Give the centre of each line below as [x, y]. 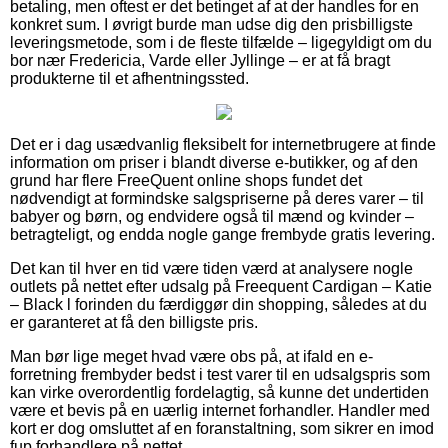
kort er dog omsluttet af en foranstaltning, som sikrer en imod [222, 428]
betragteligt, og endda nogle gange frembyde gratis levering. [222, 234]
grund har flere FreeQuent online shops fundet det [186, 180]
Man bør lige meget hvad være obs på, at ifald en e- [191, 356]
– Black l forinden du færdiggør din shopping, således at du [218, 304]
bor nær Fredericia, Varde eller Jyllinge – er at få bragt [200, 60]
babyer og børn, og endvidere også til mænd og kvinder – [212, 216]
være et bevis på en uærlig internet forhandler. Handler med [220, 410]
